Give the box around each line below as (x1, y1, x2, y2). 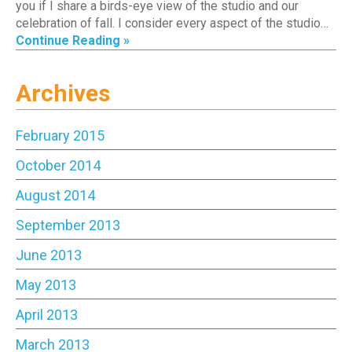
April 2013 (16, 306, 78, 323)
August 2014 (16, 186, 95, 203)
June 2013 (16, 246, 82, 263)
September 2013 (16, 216, 120, 233)
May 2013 (16, 276, 76, 293)
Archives (16, 79, 110, 107)
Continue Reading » (16, 32, 130, 48)
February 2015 (16, 126, 104, 144)
